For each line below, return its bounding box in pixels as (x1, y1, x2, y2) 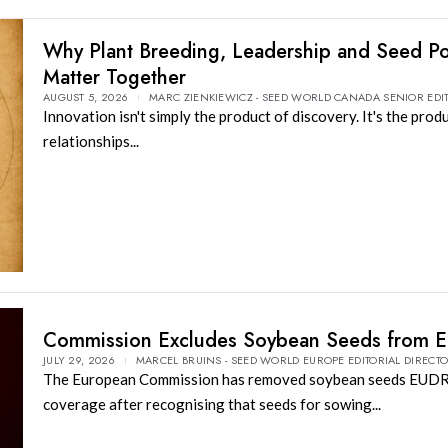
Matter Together (42, 63, 186, 92)
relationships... (42, 132, 139, 150)
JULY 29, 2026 (42, 352, 115, 369)
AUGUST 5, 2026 (42, 89, 129, 105)
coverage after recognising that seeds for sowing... (42, 395, 381, 414)
